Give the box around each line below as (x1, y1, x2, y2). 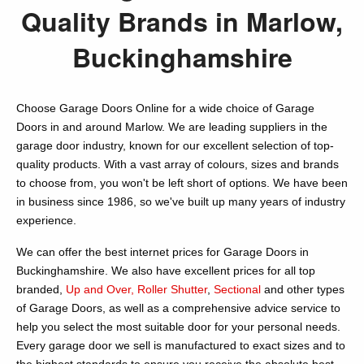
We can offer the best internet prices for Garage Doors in (16, 245, 309, 259)
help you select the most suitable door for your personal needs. (16, 320, 340, 334)
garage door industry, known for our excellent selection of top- (16, 139, 334, 153)
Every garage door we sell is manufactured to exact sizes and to (16, 339, 345, 353)
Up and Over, (66, 283, 134, 297)
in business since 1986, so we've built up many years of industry (16, 195, 345, 209)
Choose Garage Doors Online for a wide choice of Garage (16, 102, 314, 115)
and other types (261, 283, 344, 297)
